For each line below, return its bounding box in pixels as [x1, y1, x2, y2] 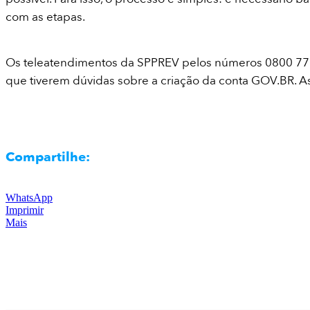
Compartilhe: [6, 148, 90, 167]
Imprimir [6, 204, 44, 217]
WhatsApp [6, 192, 53, 204]
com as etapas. [6, 8, 85, 25]
